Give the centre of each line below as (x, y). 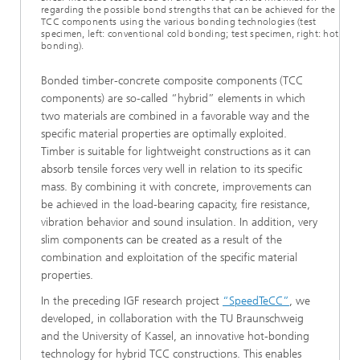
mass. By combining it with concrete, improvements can (176, 187)
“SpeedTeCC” (256, 301)
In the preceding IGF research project (132, 301)
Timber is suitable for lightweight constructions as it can (176, 151)
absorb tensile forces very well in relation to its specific (172, 169)
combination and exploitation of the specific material (169, 258)
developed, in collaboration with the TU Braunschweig (172, 319)
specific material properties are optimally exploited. (164, 134)
